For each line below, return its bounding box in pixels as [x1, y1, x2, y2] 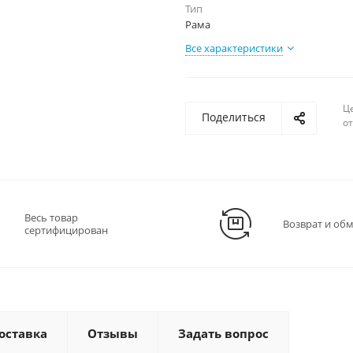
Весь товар [24, 210, 78, 225]
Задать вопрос [178, 325, 269, 341]
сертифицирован [24, 223, 108, 237]
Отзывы [87, 325, 138, 341]
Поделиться [202, 110, 266, 124]
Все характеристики [185, 41, 283, 55]
